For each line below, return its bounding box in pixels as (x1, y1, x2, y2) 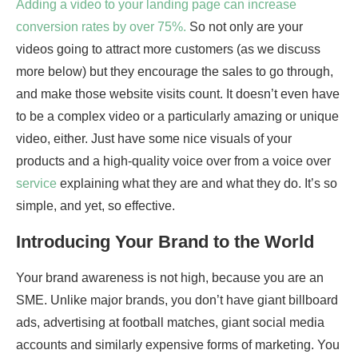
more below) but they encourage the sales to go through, (16, 65, 333, 79)
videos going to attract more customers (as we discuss (16, 42, 320, 57)
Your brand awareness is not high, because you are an (16, 271, 324, 285)
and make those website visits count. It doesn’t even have (16, 87, 340, 101)
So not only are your (189, 20, 303, 34)
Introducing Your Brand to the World (16, 232, 314, 253)
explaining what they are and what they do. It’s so (57, 177, 337, 191)
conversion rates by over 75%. (16, 20, 189, 34)
